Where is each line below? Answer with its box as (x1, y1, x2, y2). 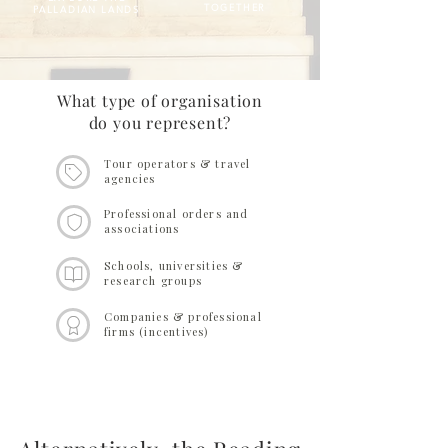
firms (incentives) (104, 324, 209, 339)
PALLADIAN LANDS (32, 3, 140, 15)
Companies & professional (104, 309, 262, 324)
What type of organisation (56, 90, 263, 111)
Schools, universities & (104, 258, 244, 273)
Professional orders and (104, 206, 249, 221)
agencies (104, 171, 156, 186)
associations (104, 221, 180, 236)
